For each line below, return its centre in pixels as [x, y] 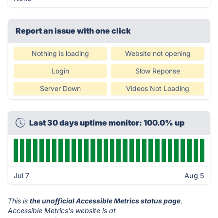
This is [19, 201]
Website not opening [158, 53]
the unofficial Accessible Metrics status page [105, 201]
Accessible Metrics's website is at [62, 210]
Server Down [60, 88]
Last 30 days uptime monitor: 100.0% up [107, 123]
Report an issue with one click [73, 31]
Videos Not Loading [158, 88]
